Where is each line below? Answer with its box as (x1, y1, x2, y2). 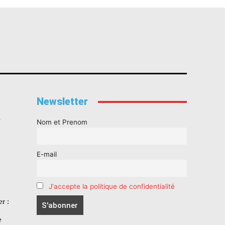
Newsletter (36, 95, 88, 108)
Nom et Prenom (36, 118, 87, 127)
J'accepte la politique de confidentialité (48, 182, 175, 190)
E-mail (36, 150, 57, 158)
